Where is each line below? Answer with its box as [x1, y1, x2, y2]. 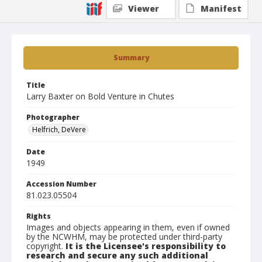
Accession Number [26, 179, 96, 189]
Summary [113, 53, 149, 63]
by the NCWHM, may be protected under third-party [26, 231, 222, 242]
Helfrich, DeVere [32, 125, 86, 135]
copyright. [26, 240, 65, 251]
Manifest [201, 3, 242, 14]
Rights [26, 211, 51, 221]
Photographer [26, 112, 80, 122]
